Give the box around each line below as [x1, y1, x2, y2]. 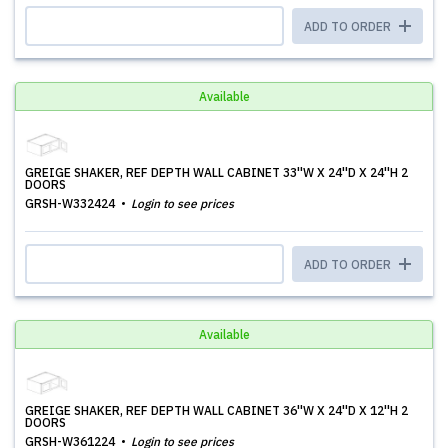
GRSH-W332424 [25, 196, 118, 211]
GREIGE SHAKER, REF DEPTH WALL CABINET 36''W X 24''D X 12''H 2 [25, 403, 408, 418]
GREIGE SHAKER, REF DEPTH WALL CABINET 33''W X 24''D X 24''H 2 [25, 165, 408, 180]
